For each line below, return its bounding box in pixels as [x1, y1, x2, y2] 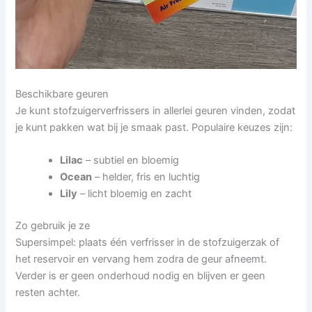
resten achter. [15, 286, 81, 299]
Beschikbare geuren [15, 87, 109, 100]
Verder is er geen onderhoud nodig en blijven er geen [15, 269, 266, 282]
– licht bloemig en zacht [77, 187, 192, 200]
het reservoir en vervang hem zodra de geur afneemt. [15, 252, 267, 265]
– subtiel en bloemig [83, 153, 180, 166]
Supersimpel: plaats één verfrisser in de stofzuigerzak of [15, 235, 280, 249]
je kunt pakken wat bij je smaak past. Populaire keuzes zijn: [15, 120, 293, 134]
